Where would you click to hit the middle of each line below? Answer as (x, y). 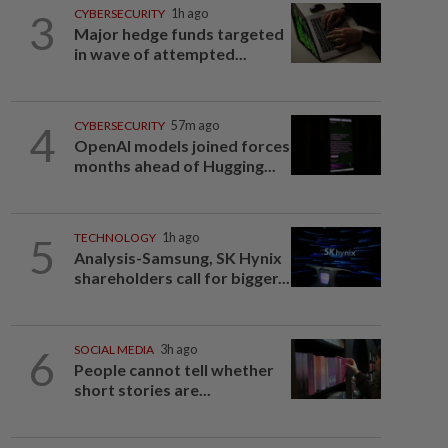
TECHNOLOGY (114, 237)
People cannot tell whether (173, 369)
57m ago (194, 125)
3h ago (178, 349)
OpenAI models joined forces (181, 145)
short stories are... (142, 389)
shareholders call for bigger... (181, 277)
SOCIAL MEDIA (113, 349)
